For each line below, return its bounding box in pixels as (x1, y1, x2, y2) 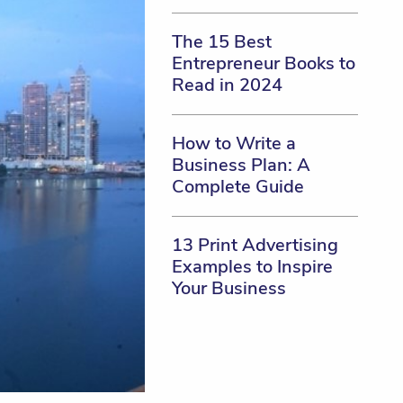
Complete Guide (171, 175, 304, 199)
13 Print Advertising (171, 233, 338, 257)
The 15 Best (171, 30, 272, 54)
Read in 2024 (171, 73, 282, 97)
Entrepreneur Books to (171, 51, 355, 76)
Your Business (171, 276, 286, 300)
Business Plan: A (171, 153, 310, 177)
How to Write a (171, 131, 296, 156)
